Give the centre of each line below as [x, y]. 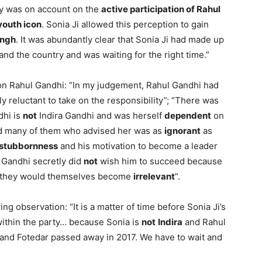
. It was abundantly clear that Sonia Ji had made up [120, 39]
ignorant [182, 131]
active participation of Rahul [161, 9]
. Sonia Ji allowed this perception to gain [125, 24]
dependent [188, 116]
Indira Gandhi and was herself [101, 116]
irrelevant [154, 176]
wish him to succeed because [160, 161]
